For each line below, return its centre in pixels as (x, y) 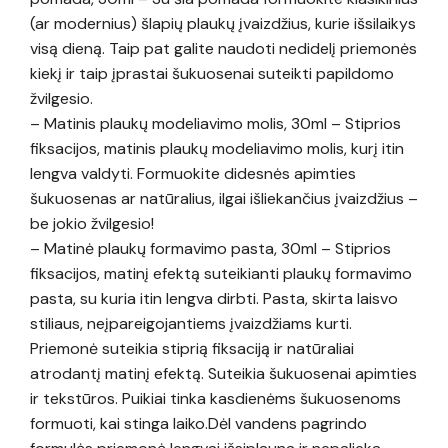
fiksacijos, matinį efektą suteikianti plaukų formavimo (221, 273)
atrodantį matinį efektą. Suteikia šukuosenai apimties (223, 373)
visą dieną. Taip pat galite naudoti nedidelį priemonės (223, 48)
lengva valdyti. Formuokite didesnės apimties (193, 173)
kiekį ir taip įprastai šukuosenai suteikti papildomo (212, 73)
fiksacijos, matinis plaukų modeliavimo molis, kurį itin (217, 148)
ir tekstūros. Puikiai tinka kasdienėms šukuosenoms (215, 398)
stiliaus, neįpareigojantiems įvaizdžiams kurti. (191, 323)
